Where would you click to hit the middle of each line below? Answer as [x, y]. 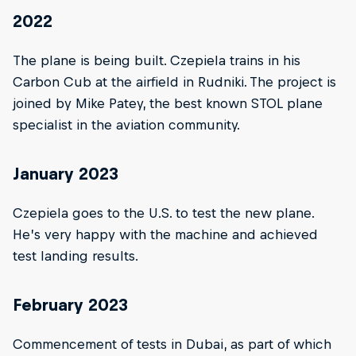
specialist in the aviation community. [126, 125]
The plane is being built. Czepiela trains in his [157, 61]
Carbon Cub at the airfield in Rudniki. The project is [174, 82]
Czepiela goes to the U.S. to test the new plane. [163, 213]
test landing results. [75, 256]
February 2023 [70, 305]
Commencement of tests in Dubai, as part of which [172, 344]
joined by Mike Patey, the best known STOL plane [168, 104]
